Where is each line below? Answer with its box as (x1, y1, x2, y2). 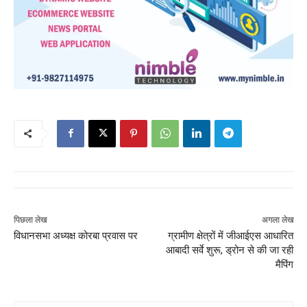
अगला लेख (261, 214, 293, 225)
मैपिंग (275, 258, 293, 271)
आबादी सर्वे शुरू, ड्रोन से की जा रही (165, 243, 293, 256)
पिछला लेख (14, 214, 47, 225)
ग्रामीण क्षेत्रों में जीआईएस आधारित (167, 229, 293, 242)
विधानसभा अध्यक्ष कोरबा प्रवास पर (14, 229, 138, 242)
